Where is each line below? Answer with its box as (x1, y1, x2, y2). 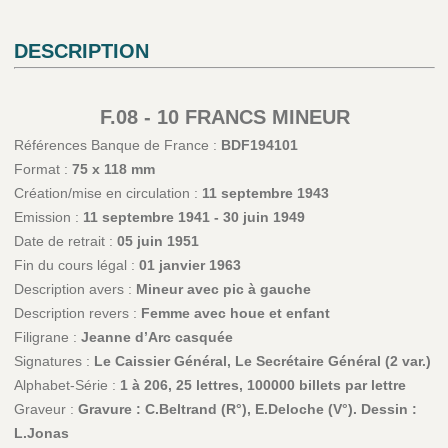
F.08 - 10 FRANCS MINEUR (99, 106, 350, 129)
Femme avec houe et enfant (140, 305, 330, 322)
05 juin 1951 (116, 233, 199, 250)
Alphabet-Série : (13, 377, 120, 394)
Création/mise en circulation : (13, 185, 202, 202)
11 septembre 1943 (201, 185, 329, 202)
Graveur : (13, 401, 78, 418)
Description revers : (13, 305, 141, 322)
